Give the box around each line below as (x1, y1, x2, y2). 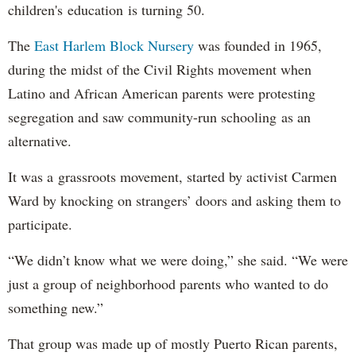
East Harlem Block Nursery (34, 35, 194, 55)
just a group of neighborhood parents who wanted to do (8, 273, 328, 293)
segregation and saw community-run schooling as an (8, 106, 311, 126)
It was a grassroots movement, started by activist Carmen (8, 166, 337, 186)
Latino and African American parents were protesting (8, 83, 315, 103)
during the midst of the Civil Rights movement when (8, 59, 311, 79)
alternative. (8, 130, 72, 150)
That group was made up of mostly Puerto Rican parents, (8, 333, 338, 353)
